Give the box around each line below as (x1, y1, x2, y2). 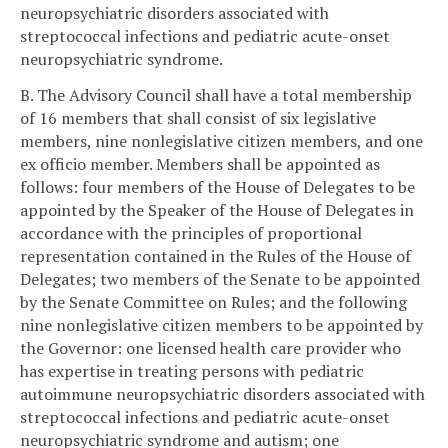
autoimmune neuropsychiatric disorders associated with (20, 382, 425, 405)
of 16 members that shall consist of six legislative (20, 106, 376, 129)
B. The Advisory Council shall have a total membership (20, 83, 412, 106)
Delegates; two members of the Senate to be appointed (20, 267, 420, 290)
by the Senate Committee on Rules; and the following (20, 290, 407, 313)
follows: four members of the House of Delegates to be (20, 175, 415, 198)
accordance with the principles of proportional (20, 221, 362, 244)
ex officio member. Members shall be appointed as (20, 152, 380, 175)
